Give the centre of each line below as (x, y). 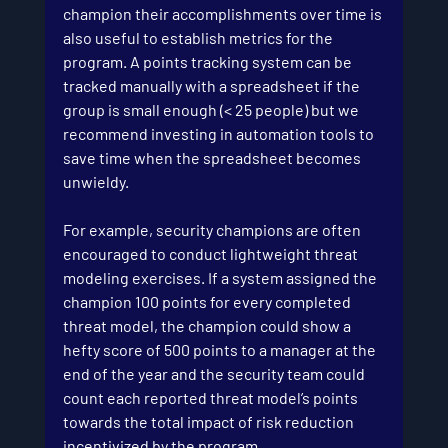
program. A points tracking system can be (208, 61)
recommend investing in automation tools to (219, 133)
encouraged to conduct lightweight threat (211, 253)
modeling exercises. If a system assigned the (221, 277)
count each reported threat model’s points (211, 397)
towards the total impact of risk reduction (209, 421)
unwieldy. (95, 181)
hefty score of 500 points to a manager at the (220, 349)
